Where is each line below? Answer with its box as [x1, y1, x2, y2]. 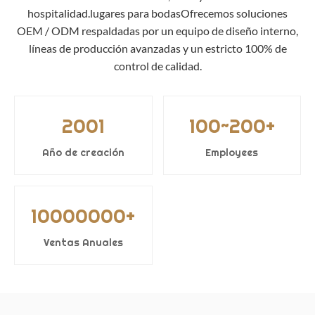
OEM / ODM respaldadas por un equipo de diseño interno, [17, 24, 298, 37]
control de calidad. [113, 59, 202, 72]
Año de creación [41, 146, 124, 159]
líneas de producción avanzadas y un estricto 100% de [28, 41, 287, 55]
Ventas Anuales [43, 236, 123, 249]
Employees [205, 146, 259, 159]
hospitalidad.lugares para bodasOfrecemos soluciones [27, 6, 288, 20]
